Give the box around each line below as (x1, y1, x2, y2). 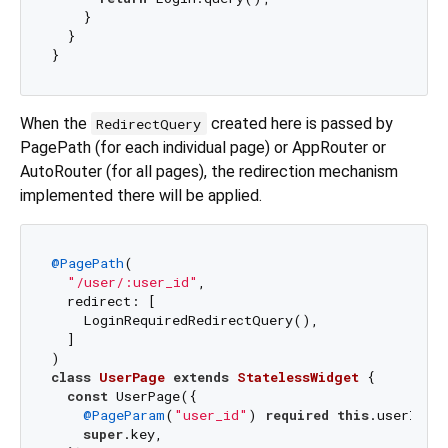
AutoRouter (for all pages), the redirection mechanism (20, 161, 398, 181)
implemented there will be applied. (20, 185, 262, 205)
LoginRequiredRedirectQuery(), (50, 311, 319, 330)
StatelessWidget (236, 368, 359, 387)
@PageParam (82, 406, 165, 425)
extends (172, 368, 229, 387)
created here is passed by (206, 113, 393, 133)
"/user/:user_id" (66, 273, 198, 292)
